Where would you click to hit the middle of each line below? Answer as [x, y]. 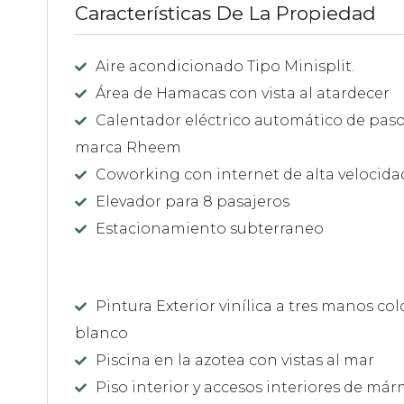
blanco [101, 333]
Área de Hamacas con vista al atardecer [243, 94]
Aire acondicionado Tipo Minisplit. [225, 67]
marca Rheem [128, 148]
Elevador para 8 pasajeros [193, 202]
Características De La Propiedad [225, 14]
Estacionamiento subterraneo [210, 229]
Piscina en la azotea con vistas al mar [235, 360]
